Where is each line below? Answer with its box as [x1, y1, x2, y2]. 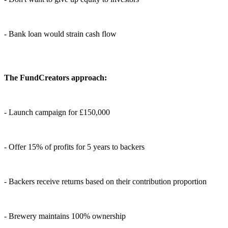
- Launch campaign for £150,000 [4, 107, 110, 117]
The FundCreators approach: [4, 73, 107, 82]
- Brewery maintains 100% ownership [4, 211, 126, 220]
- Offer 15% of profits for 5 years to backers [4, 142, 145, 151]
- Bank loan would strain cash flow [4, 29, 117, 38]
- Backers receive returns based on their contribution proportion [4, 177, 207, 186]
